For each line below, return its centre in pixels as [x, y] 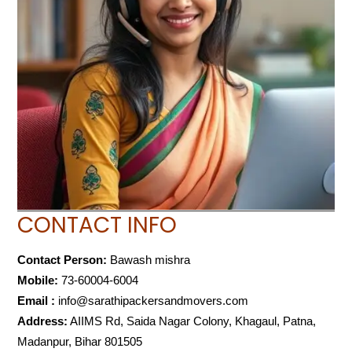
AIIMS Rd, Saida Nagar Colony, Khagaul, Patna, [193, 321]
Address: [43, 321]
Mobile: [38, 280]
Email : [37, 301]
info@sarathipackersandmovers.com [154, 301]
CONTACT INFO [97, 225]
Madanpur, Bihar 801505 [80, 342]
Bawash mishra [149, 260]
